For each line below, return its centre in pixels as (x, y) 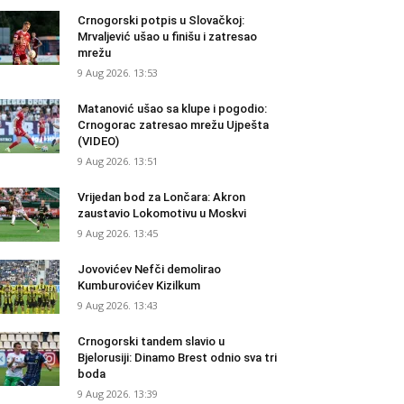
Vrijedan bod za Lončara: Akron (161, 197)
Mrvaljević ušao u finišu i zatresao (167, 37)
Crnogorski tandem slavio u (151, 341)
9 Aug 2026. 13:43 (118, 305)
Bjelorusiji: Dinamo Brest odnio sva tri (177, 358)
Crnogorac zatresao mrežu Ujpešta (173, 125)
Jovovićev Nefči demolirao (149, 269)
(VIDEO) (98, 141)
